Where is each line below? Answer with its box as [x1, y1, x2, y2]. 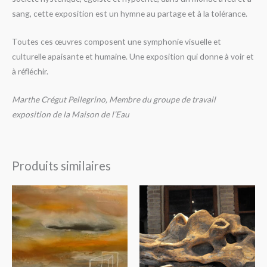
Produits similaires [12, 158, 111, 173]
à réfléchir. [12, 66, 48, 76]
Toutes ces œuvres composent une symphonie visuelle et [12, 36, 221, 46]
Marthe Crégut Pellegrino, [12, 94, 109, 104]
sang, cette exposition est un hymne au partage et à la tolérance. [12, 8, 247, 19]
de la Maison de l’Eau [52, 108, 129, 119]
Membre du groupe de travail [109, 94, 216, 104]
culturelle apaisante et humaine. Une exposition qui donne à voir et [12, 51, 254, 61]
